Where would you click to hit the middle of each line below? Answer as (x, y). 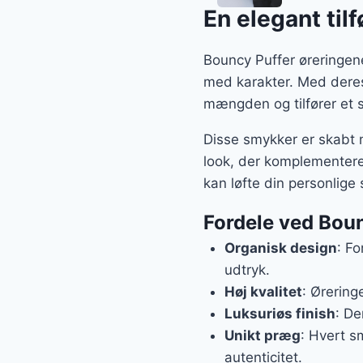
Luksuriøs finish (280, 313)
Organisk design (280, 248)
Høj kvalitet (263, 291)
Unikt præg (262, 335)
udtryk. (247, 269)
